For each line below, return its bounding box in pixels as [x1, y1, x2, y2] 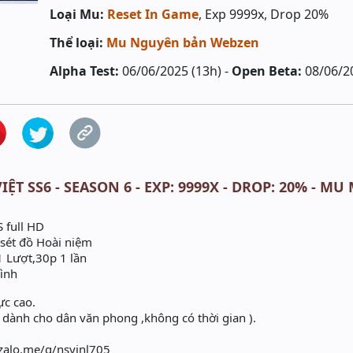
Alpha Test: [50, 62, 120, 80]
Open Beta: [232, 62, 303, 80]
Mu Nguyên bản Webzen [106, 34, 260, 51]
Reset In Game [107, 6, 199, 23]
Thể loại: [50, 34, 104, 51]
